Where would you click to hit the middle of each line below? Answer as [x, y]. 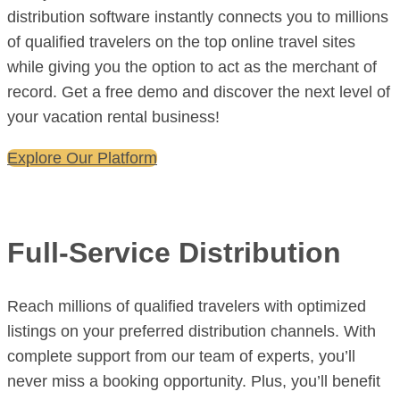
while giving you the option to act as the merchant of [192, 67]
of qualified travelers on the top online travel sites [181, 42]
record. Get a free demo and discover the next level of [199, 92]
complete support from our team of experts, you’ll [181, 356]
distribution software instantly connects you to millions [198, 17]
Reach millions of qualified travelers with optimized [187, 306]
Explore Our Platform [82, 158]
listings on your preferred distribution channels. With [192, 331]
